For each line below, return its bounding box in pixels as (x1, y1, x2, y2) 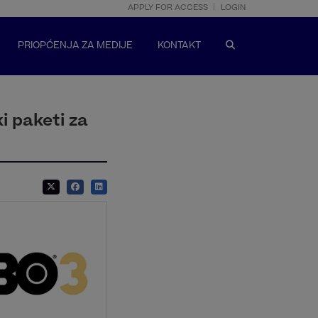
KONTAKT (158, 42, 201, 51)
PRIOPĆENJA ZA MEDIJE (18, 42, 133, 51)
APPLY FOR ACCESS (128, 4, 208, 12)
